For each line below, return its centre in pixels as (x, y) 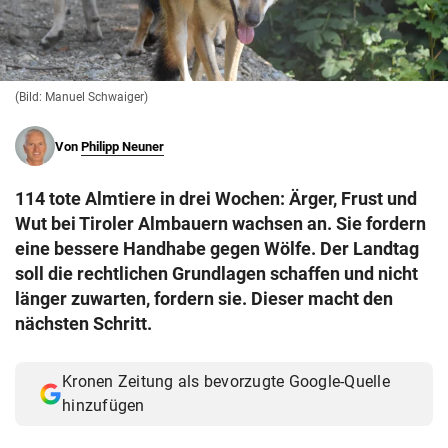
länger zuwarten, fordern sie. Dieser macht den (204, 299)
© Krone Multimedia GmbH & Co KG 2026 (158, 18)
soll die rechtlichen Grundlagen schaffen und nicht (216, 274)
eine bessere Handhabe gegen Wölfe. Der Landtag (217, 249)
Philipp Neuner (122, 147)
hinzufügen (103, 406)
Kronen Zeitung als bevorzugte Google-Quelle (226, 382)
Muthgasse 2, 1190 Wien (105, 40)
